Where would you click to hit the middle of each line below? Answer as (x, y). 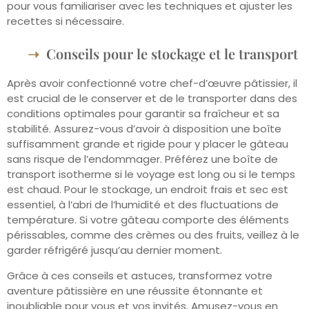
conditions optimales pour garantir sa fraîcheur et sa (143, 114)
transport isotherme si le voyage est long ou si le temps (151, 175)
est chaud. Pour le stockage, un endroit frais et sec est (148, 190)
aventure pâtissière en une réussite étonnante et (135, 290)
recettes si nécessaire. (66, 21)
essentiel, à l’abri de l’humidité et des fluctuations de (143, 205)
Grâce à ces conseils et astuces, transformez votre (140, 275)
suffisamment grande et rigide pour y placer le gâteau (148, 144)
